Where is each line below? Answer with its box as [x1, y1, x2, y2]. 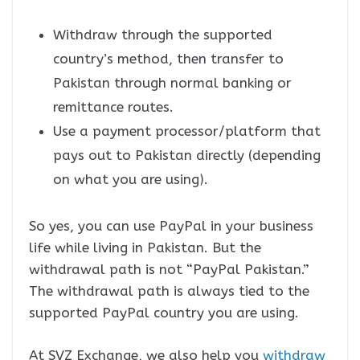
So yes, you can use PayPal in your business [29, 218, 313, 235]
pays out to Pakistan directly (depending [53, 147, 321, 164]
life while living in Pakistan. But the [29, 239, 261, 256]
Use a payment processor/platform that [53, 123, 321, 140]
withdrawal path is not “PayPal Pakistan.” [29, 261, 309, 278]
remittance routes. [53, 99, 174, 116]
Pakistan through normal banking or [53, 75, 292, 92]
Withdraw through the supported [53, 27, 272, 43]
